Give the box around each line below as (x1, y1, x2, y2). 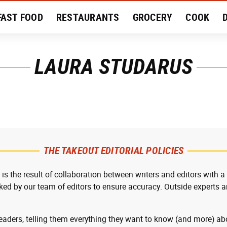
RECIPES (120, 44, 156, 56)
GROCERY (132, 11, 173, 23)
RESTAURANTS (56, 11, 120, 23)
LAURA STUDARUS (34, 54, 193, 79)
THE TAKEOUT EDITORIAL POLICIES (43, 144, 184, 157)
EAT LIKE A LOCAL (31, 44, 106, 56)
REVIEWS (168, 44, 207, 56)
